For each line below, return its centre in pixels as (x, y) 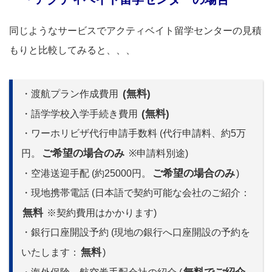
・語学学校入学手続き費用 (81, 114)
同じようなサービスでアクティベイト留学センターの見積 (135, 30)
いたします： (50, 252)
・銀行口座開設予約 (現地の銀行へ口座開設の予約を (136, 232)
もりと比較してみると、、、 (72, 50)
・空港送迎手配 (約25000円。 (86, 173)
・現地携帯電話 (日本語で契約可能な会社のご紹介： (136, 192)
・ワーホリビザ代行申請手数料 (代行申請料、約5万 (134, 133)
